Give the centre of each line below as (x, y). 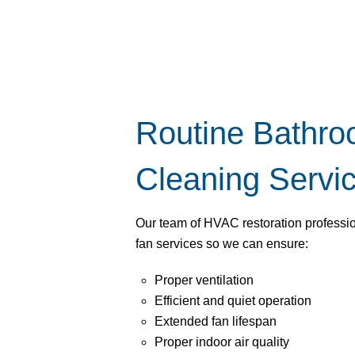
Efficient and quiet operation (233, 300)
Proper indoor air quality (222, 342)
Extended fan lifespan (216, 321)
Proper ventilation (204, 280)
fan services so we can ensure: (222, 244)
